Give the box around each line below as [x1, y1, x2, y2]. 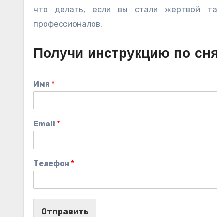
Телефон [33, 158, 71, 168]
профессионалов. [33, 18, 102, 29]
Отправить [41, 206, 89, 216]
